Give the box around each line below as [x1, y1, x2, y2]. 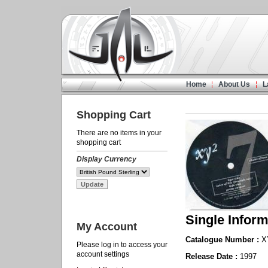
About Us [218, 80, 250, 89]
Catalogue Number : [185, 235, 261, 244]
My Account [77, 221, 137, 233]
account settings [77, 250, 129, 258]
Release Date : [185, 252, 240, 261]
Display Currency [77, 155, 136, 163]
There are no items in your [77, 129, 162, 137]
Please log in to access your [77, 240, 167, 249]
